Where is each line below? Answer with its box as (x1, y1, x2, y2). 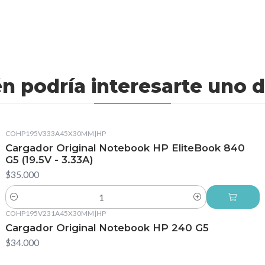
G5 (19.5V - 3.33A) (5, 154, 93, 166)
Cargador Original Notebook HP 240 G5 (5, 221, 209, 234)
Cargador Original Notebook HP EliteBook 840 (5, 142, 245, 154)
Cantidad (5, 198, 39, 209)
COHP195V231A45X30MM (5, 209, 94, 218)
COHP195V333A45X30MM (5, 129, 94, 138)
